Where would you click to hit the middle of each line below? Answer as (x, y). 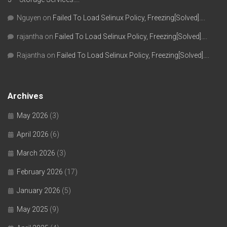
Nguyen (29, 17)
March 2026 (36, 153)
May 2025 (32, 209)
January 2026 (39, 190)
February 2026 (40, 172)
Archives (25, 96)
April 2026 (33, 134)
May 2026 (32, 115)
